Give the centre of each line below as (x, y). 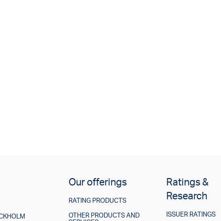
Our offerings (97, 182)
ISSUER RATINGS (191, 214)
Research (187, 196)
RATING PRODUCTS (97, 201)
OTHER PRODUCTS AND (104, 215)
